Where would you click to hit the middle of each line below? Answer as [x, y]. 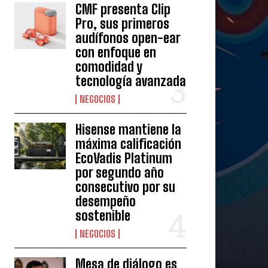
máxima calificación [129, 144]
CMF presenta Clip [123, 9]
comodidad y [109, 67]
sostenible [103, 216]
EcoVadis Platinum [124, 158]
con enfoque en [116, 52]
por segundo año [120, 173]
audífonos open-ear [128, 38]
